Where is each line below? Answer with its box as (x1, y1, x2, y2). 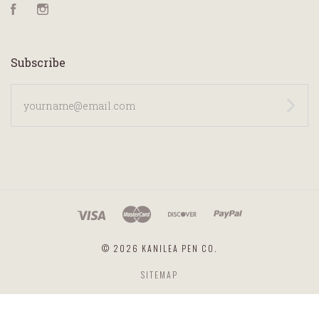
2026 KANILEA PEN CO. (113, 242, 217, 255)
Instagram (48, 2, 105, 18)
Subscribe (11, 54, 66, 70)
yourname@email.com (11, 85, 135, 101)
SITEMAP (141, 268, 178, 281)
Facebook (16, 2, 70, 18)
